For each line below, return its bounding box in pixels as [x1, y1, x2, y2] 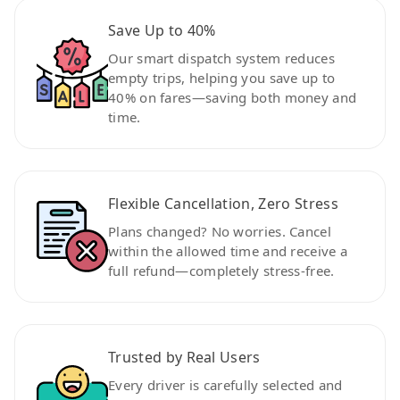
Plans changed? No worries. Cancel [108, 221, 331, 240]
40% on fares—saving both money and [108, 87, 357, 106]
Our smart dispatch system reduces [108, 48, 335, 67]
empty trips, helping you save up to [108, 68, 336, 87]
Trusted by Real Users [108, 346, 261, 367]
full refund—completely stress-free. [108, 261, 335, 279]
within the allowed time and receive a [108, 241, 348, 260]
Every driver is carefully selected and [108, 375, 343, 394]
